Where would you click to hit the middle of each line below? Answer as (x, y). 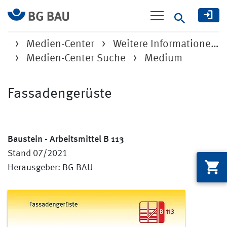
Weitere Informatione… (166, 44)
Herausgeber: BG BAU (50, 168)
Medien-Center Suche (76, 59)
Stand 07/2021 (37, 154)
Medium (163, 59)
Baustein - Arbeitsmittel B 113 (66, 138)
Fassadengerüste (60, 94)
